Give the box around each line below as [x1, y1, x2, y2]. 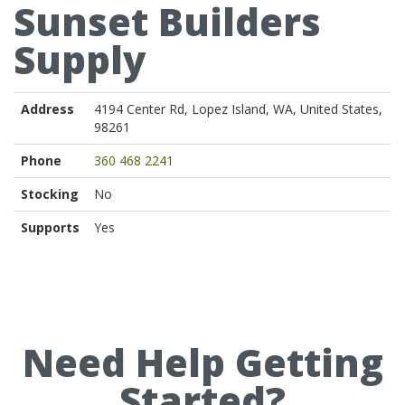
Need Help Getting [22, 336, 383, 388]
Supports [21, 219, 80, 236]
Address [21, 100, 74, 118]
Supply [14, 33, 146, 85]
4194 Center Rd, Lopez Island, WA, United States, [94, 100, 382, 118]
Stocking [21, 185, 79, 202]
